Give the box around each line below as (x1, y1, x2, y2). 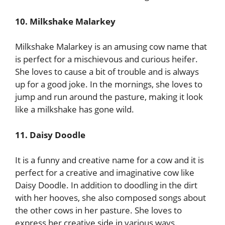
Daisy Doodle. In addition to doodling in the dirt (15, 179, 197, 191)
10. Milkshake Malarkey (15, 15, 116, 27)
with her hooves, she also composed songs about (15, 192, 206, 203)
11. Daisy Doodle (15, 129, 85, 141)
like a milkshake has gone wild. (15, 103, 134, 115)
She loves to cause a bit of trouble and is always (15, 66, 199, 77)
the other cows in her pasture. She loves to (15, 204, 182, 216)
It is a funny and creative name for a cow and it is (15, 154, 204, 166)
